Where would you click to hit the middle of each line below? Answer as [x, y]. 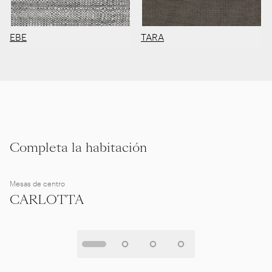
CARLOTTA [47, 199]
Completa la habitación [78, 147]
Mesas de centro [37, 183]
